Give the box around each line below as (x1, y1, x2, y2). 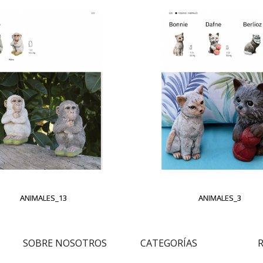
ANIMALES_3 (198, 193, 241, 203)
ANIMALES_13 (20, 193, 67, 203)
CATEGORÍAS (140, 237, 197, 249)
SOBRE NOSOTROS (23, 237, 107, 249)
